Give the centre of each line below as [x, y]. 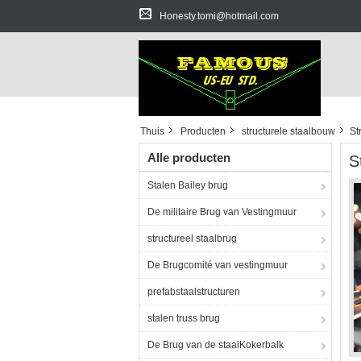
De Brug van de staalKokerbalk [216, 345]
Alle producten [189, 158]
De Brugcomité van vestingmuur [218, 265]
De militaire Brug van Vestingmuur [222, 212]
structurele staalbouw [288, 131]
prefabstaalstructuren [194, 292]
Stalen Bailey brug [188, 185]
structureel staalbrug [192, 239]
